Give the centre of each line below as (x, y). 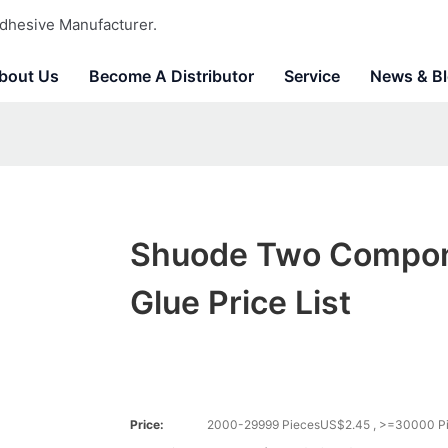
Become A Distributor (171, 76)
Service (312, 76)
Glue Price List (240, 303)
